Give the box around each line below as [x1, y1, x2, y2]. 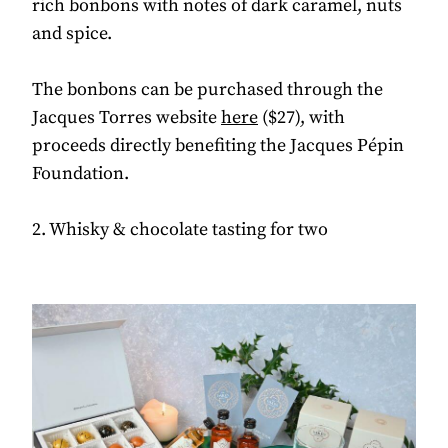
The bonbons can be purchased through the [32, 77, 383, 101]
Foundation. [32, 161, 129, 185]
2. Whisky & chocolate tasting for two [32, 217, 328, 241]
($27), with [258, 105, 345, 129]
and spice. [32, 21, 112, 45]
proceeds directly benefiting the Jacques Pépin [32, 133, 404, 157]
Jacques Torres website [32, 105, 221, 129]
